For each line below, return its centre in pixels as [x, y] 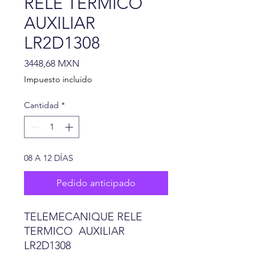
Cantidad [41, 105]
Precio [92, 63]
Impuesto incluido [58, 79]
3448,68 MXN [52, 63]
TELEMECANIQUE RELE [83, 217]
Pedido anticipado [96, 183]
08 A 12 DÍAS [49, 158]
